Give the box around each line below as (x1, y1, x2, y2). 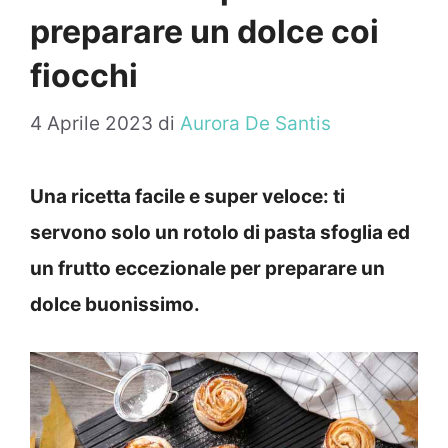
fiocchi (30, 55, 138, 95)
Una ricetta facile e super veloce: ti (30, 185, 345, 209)
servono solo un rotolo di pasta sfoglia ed (30, 221, 410, 245)
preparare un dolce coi (30, 11, 379, 51)
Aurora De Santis (180, 112, 331, 136)
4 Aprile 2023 (30, 112, 153, 136)
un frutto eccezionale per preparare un (30, 257, 385, 281)
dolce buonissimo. (30, 293, 200, 317)
